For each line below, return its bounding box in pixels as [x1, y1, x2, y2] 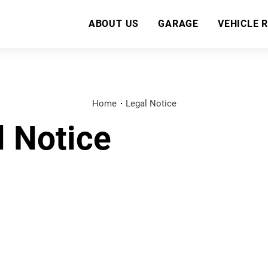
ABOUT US [88, 18, 139, 29]
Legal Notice [126, 98, 176, 109]
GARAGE [158, 18, 199, 29]
